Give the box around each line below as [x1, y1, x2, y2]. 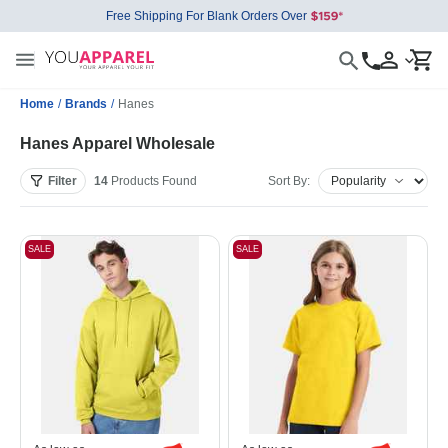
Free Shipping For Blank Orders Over [105, 9, 307, 23]
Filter [48, 174, 77, 188]
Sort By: [268, 174, 310, 188]
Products [108, 174, 162, 188]
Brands [65, 97, 107, 111]
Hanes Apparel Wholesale [20, 135, 215, 152]
